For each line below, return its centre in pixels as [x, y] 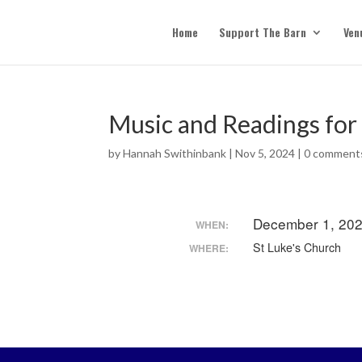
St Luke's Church [297, 247]
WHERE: [209, 248]
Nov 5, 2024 [265, 153]
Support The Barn [262, 32]
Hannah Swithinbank [175, 153]
